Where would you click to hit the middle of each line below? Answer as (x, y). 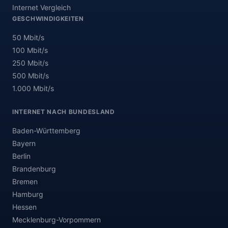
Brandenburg (34, 169)
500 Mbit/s (31, 76)
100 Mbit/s (30, 50)
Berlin (21, 156)
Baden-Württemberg (47, 131)
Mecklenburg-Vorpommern (57, 220)
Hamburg (28, 194)
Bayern (24, 143)
